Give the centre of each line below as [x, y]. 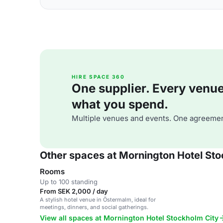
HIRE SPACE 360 [98, 77]
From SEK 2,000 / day [74, 191]
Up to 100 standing [69, 182]
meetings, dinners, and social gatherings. [94, 207]
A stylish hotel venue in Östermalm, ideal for [98, 200]
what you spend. [120, 104]
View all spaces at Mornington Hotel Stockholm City [129, 218]
